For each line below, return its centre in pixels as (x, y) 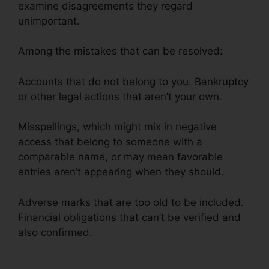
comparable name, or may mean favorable (120, 157)
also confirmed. (55, 232)
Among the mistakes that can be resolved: (120, 51)
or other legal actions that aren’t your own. (120, 96)
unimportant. (49, 21)
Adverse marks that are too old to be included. (131, 202)
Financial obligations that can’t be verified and (129, 217)
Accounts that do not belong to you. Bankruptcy (133, 81)
